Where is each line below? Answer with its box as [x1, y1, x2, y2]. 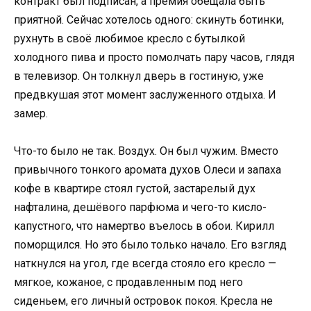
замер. [14, 107, 48, 121]
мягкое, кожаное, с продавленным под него [14, 276, 243, 289]
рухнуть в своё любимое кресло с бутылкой [14, 32, 245, 46]
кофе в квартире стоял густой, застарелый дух [14, 182, 255, 196]
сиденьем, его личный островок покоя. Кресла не [14, 294, 273, 308]
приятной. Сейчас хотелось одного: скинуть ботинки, [14, 13, 284, 27]
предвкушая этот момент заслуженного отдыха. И [14, 88, 276, 102]
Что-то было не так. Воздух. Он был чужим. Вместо [14, 144, 278, 158]
